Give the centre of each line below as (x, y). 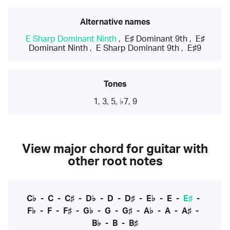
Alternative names (115, 22)
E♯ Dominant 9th (156, 39)
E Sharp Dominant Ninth (71, 39)
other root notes (115, 162)
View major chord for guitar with (115, 150)
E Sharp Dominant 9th (138, 48)
